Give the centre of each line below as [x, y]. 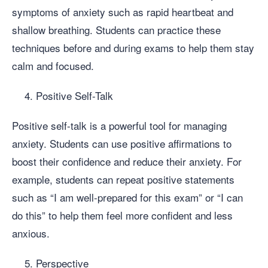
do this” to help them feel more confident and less [122, 215]
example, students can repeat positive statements [123, 179]
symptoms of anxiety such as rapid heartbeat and [123, 11]
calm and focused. [53, 65]
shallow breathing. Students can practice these [116, 29]
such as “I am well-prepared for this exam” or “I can [127, 197]
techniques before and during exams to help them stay [133, 47]
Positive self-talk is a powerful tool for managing [119, 125]
